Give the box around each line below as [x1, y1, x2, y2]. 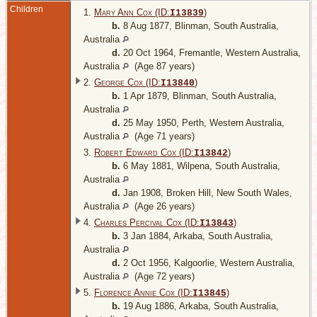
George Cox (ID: [94, 77, 161, 88]
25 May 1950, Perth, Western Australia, [120, 117, 284, 129]
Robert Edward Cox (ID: [94, 147, 194, 158]
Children [10, 4, 45, 15]
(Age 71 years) [129, 131, 195, 142]
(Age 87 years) [129, 61, 195, 72]
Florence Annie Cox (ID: [94, 287, 192, 299]
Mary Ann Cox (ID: [94, 7, 170, 18]
